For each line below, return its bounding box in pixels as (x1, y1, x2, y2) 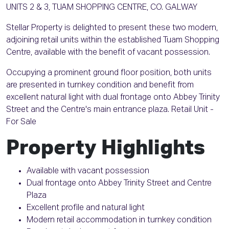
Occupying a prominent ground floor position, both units (6, 69, 212, 78)
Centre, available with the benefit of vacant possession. (6, 49, 210, 57)
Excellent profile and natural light (27, 204, 145, 213)
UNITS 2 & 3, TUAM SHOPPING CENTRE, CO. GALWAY (6, 4, 197, 12)
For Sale (6, 118, 36, 127)
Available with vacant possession (27, 167, 149, 176)
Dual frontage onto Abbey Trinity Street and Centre (27, 179, 212, 188)
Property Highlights (6, 139, 205, 159)
